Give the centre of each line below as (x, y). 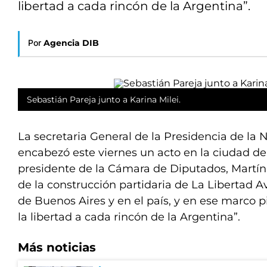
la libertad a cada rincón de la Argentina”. (129, 217)
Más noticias (57, 247)
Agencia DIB (71, 43)
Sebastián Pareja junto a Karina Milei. (104, 100)
